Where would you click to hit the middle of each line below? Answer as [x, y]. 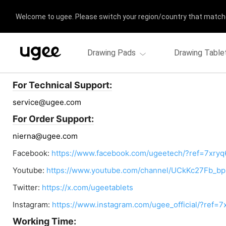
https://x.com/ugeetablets [88, 187]
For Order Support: [53, 119]
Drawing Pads [112, 53]
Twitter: [27, 187]
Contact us [44, 62]
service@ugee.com [47, 102]
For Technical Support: [62, 85]
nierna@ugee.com [45, 136]
